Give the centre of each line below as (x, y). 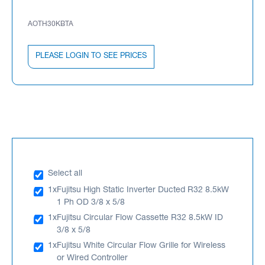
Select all (65, 174)
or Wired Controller (92, 258)
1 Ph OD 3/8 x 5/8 (91, 203)
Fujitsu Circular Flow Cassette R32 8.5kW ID (140, 218)
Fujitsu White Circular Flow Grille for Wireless (141, 246)
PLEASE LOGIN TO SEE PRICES (91, 56)
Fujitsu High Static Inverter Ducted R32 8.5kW (143, 190)
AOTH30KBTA (51, 24)
